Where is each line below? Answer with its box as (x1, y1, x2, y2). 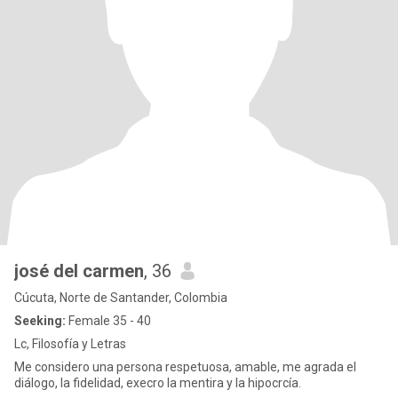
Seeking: (14, 314, 66, 328)
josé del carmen (14, 260, 144, 282)
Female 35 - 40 (66, 314, 151, 328)
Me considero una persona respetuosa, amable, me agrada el (14, 360, 356, 374)
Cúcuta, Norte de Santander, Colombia (14, 291, 227, 305)
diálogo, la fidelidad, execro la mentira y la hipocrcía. (14, 376, 301, 390)
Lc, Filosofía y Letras (14, 337, 126, 351)
